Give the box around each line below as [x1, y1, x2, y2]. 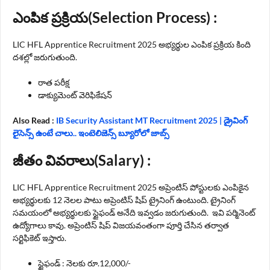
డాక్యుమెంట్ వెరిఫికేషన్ [38, 89, 112, 100]
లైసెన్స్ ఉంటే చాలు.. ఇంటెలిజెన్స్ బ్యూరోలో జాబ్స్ [13, 127, 169, 138]
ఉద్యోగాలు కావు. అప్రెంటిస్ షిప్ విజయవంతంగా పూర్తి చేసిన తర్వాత [13, 219, 229, 230]
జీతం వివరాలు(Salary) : [13, 151, 154, 169]
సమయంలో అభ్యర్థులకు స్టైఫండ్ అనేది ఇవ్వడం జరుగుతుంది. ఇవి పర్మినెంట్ [13, 207, 256, 218]
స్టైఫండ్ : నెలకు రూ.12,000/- [38, 257, 131, 268]
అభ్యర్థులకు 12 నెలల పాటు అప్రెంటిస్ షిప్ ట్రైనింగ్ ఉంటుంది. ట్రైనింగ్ [13, 194, 236, 205]
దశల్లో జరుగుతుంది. [13, 51, 79, 62]
